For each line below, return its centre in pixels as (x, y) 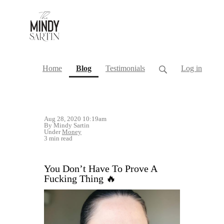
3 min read (58, 138)
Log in (191, 68)
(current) (106, 68)
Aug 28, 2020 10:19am (75, 119)
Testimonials (125, 68)
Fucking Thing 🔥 (80, 179)
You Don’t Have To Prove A (100, 169)
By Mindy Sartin (67, 125)
